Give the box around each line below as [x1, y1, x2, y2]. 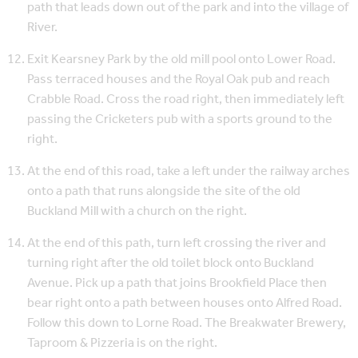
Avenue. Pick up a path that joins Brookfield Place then [27, 270, 327, 296]
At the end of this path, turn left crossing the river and [27, 230, 326, 256]
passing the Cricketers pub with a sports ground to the [27, 106, 332, 132]
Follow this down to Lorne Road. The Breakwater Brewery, [27, 310, 346, 336]
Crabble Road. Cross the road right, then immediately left [27, 86, 344, 112]
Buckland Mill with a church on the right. [27, 198, 247, 224]
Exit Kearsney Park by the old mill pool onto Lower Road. [27, 46, 336, 72]
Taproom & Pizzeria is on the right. [27, 330, 217, 356]
